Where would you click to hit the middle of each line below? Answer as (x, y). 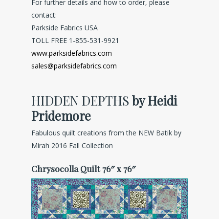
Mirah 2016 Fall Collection (72, 145)
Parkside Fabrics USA (65, 28)
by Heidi (153, 100)
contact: (44, 15)
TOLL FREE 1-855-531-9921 (75, 40)
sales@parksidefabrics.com (74, 66)
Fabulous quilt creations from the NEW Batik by (106, 133)
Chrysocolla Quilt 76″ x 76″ (84, 168)
